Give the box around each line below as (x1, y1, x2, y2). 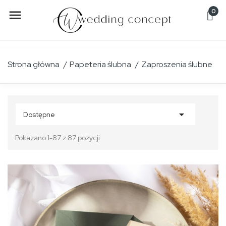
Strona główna (8, 59, 60, 70)
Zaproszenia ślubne (141, 59, 212, 70)
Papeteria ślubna (70, 59, 131, 70)
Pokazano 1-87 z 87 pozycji (15, 133, 100, 142)
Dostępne (23, 110, 55, 119)
